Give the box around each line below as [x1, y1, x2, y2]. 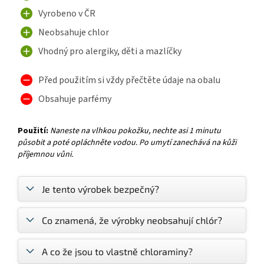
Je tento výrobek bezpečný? [42, 183, 159, 194]
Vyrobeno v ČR [38, 7, 95, 21]
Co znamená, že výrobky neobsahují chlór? [42, 214, 222, 226]
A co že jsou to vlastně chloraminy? [42, 245, 193, 257]
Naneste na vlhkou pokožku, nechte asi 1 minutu [50, 124, 221, 137]
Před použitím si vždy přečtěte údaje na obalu [38, 73, 220, 87]
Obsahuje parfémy [38, 92, 111, 105]
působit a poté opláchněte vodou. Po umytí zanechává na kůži [18, 136, 236, 148]
